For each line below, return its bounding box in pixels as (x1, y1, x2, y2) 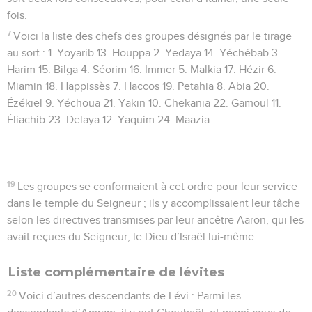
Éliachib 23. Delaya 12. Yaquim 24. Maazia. (7, 114, 212, 125)
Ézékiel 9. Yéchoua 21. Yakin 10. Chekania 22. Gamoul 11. (7, 97, 281, 109)
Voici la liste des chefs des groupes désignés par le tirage (13, 30, 292, 42)
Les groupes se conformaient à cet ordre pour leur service (17, 180, 298, 192)
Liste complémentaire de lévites (8, 264, 224, 280)
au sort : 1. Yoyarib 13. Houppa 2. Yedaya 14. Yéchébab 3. (7, 47, 281, 58)
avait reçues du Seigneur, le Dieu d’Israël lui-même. (7, 231, 257, 242)
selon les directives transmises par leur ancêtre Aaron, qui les (7, 214, 304, 226)
